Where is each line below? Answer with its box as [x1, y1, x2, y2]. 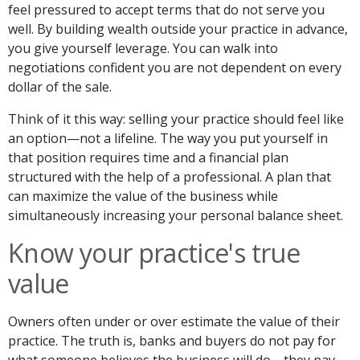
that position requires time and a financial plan [8, 149, 288, 167]
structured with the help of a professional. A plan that [8, 168, 331, 186]
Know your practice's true [8, 235, 300, 271]
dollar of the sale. [8, 78, 112, 96]
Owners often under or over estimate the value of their [8, 313, 340, 331]
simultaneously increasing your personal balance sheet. [8, 207, 343, 225]
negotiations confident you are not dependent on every [8, 59, 342, 77]
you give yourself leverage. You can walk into [8, 39, 278, 58]
